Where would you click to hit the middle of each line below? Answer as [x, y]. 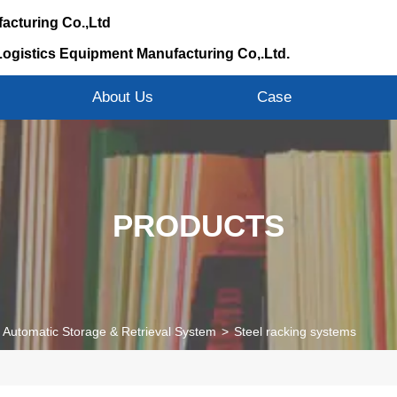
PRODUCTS [198, 226]
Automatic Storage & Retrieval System [110, 331]
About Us [123, 97]
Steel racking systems [296, 331]
